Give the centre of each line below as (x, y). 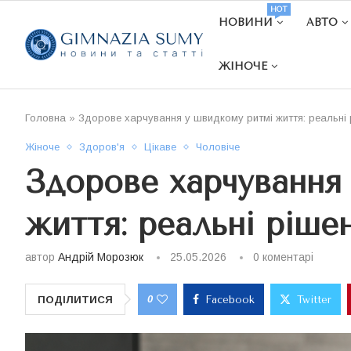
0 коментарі (283, 257)
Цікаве (160, 147)
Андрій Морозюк (101, 257)
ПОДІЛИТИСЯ (75, 300)
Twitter (314, 300)
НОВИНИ (246, 22)
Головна (45, 118)
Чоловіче (218, 147)
